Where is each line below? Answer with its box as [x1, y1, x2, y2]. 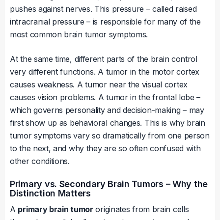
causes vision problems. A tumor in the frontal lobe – [10, 92, 201, 103]
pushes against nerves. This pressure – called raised [10, 4, 197, 14]
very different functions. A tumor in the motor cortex [10, 67, 200, 77]
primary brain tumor [18, 204, 93, 215]
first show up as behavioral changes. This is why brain [10, 118, 205, 128]
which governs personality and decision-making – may [10, 105, 204, 115]
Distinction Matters [10, 188, 91, 199]
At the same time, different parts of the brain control [10, 54, 197, 64]
